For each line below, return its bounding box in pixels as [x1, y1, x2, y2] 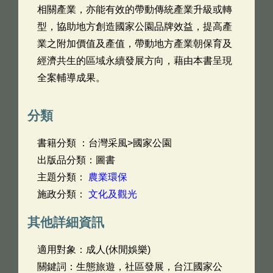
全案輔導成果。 [37, 73, 105, 83]
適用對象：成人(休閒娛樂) [37, 244, 151, 255]
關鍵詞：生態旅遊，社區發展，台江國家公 [37, 261, 222, 272]
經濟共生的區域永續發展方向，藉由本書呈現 [37, 55, 232, 66]
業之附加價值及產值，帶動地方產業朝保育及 [37, 38, 232, 49]
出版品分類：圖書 [37, 155, 115, 165]
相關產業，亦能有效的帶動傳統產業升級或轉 [37, 4, 232, 15]
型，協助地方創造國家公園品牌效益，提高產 [37, 21, 232, 32]
